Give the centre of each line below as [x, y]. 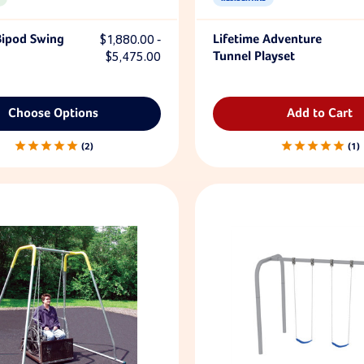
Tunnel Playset [253, 57]
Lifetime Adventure [267, 40]
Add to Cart [320, 114]
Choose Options [54, 114]
